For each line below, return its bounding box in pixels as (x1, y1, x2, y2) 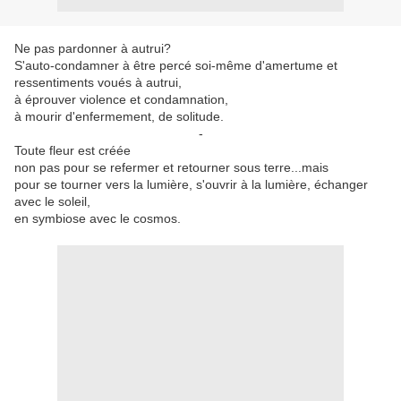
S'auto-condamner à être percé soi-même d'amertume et (14, 58, 337, 73)
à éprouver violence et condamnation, (14, 92, 228, 107)
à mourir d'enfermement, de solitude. (14, 109, 224, 124)
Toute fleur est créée (14, 143, 131, 158)
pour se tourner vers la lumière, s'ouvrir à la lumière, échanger (14, 177, 368, 192)
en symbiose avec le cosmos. (14, 211, 181, 226)
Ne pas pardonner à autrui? (14, 41, 171, 55)
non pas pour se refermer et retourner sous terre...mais (14, 160, 328, 175)
